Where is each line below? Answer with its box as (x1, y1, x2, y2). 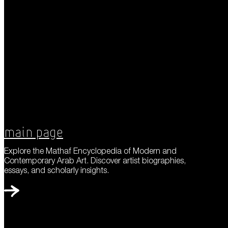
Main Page (4, 126, 63, 140)
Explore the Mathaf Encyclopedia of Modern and (4, 146, 177, 156)
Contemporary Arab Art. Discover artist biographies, (4, 156, 186, 165)
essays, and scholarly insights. (4, 165, 109, 175)
